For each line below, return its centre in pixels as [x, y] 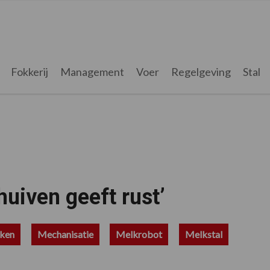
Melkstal [203, 234]
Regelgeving [201, 72]
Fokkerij [29, 72]
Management [92, 72]
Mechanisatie [65, 234]
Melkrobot [139, 234]
